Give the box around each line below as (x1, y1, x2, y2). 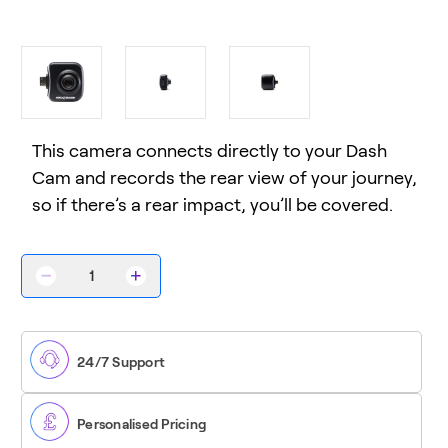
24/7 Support (77, 353, 165, 370)
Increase (135, 273, 196, 292)
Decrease (45, 273, 113, 292)
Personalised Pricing (77, 415, 206, 432)
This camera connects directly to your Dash (31, 140, 387, 161)
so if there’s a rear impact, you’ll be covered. (31, 194, 393, 215)
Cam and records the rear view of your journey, (31, 167, 417, 188)
